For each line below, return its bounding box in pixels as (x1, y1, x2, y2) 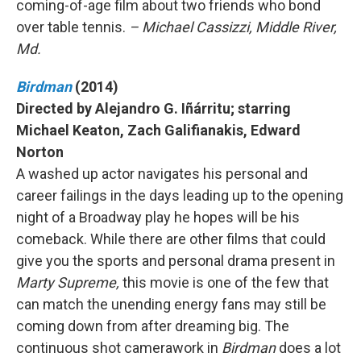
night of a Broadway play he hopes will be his (16, 209, 300, 226)
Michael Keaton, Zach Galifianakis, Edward (16, 122, 301, 139)
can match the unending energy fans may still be (16, 296, 326, 313)
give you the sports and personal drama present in (16, 252, 335, 269)
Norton (16, 143, 64, 160)
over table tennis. (16, 19, 129, 35)
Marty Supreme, (16, 274, 122, 291)
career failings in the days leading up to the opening (16, 187, 343, 204)
